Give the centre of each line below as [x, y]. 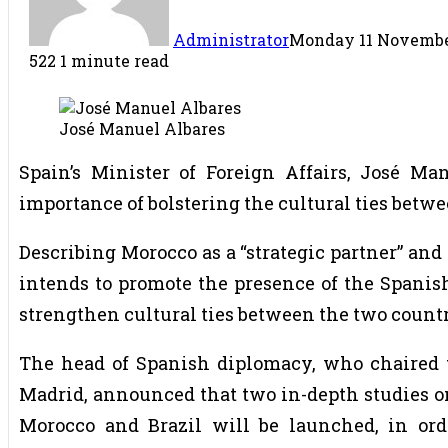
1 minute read [114, 60]
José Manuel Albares [142, 128]
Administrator [231, 39]
